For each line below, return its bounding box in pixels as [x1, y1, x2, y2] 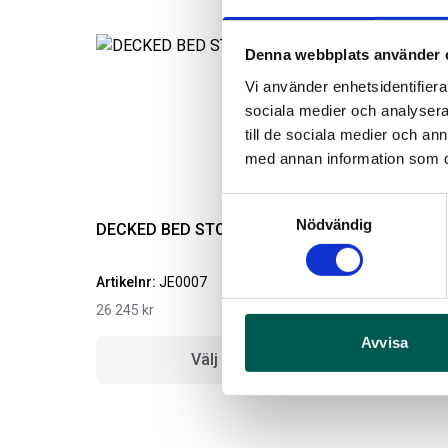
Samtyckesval [221, 195, 317, 213]
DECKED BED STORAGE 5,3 [96, 220, 292, 239]
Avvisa [361, 334, 408, 352]
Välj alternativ [190, 350, 290, 369]
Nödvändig [295, 215, 373, 233]
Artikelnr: [96, 274, 159, 290]
